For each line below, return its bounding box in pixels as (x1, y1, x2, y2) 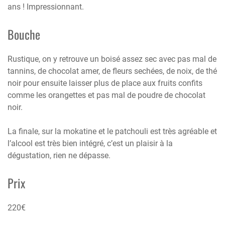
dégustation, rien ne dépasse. (8, 150, 110, 160)
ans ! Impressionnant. (8, 2, 84, 12)
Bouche (8, 25, 40, 43)
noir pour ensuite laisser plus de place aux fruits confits (8, 78, 202, 88)
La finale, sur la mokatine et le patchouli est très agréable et (8, 126, 217, 136)
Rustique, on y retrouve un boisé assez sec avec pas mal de (8, 54, 216, 64)
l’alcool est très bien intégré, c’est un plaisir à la (8, 138, 173, 148)
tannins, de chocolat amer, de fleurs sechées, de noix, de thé (8, 66, 217, 76)
